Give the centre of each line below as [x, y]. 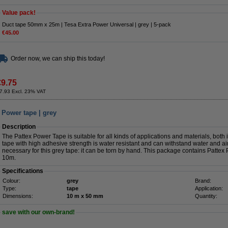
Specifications [23, 171]
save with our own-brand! [38, 212]
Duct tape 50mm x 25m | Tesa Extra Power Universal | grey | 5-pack [87, 24]
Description [19, 127]
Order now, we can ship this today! [58, 59]
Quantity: [206, 196]
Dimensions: [18, 196]
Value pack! [19, 13]
